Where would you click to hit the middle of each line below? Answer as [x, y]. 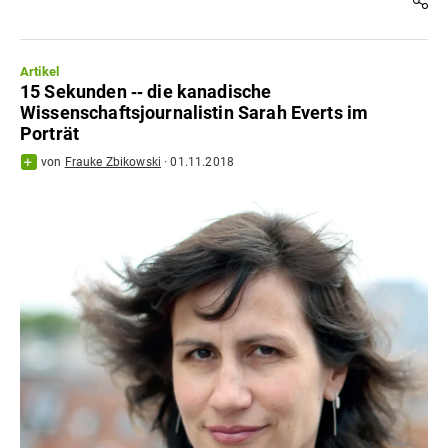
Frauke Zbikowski [113, 162]
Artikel [40, 72]
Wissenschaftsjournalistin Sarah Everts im [194, 113]
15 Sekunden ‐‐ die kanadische [146, 92]
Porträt [50, 134]
